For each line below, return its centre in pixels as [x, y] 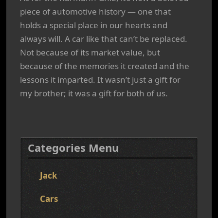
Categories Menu [73, 147]
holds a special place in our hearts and [94, 25]
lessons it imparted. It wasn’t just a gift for [100, 80]
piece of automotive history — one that [95, 11]
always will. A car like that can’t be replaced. [104, 39]
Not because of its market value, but [90, 52]
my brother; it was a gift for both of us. [94, 93]
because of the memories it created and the [105, 66]
